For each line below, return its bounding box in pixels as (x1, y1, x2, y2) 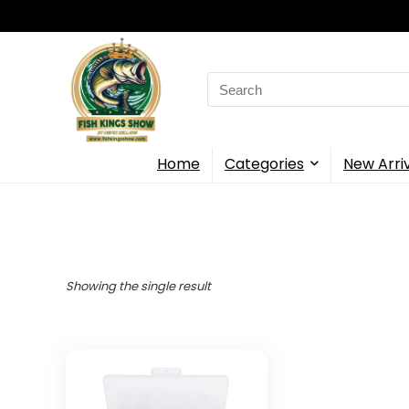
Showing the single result (66, 277, 211, 295)
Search (206, 72, 254, 92)
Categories (225, 152, 304, 174)
